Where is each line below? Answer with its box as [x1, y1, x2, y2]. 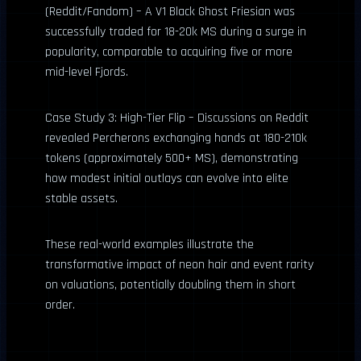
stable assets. [45, 189, 118, 207]
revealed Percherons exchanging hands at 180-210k [45, 129, 307, 147]
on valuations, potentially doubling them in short [45, 276, 296, 293]
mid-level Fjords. [45, 63, 128, 81]
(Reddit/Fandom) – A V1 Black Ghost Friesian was [45, 2, 295, 20]
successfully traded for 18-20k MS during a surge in [45, 23, 306, 40]
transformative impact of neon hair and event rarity [45, 255, 313, 273]
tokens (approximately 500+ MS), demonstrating [45, 149, 298, 167]
